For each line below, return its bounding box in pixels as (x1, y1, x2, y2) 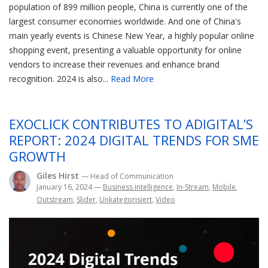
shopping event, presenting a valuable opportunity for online (9, 44, 242, 56)
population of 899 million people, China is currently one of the (9, 1, 248, 13)
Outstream (36, 194, 73, 205)
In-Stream (176, 182, 209, 193)
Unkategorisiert (99, 194, 152, 205)
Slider (77, 194, 96, 205)
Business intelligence (103, 182, 173, 193)
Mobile (212, 182, 236, 193)
